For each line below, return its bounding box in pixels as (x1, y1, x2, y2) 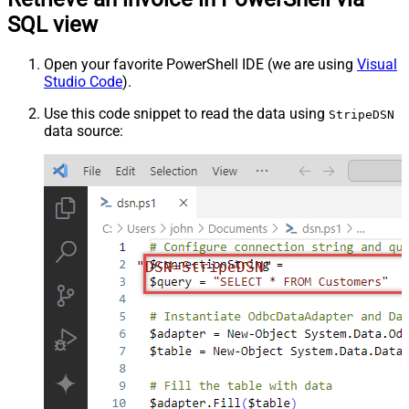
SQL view (7, 11, 98, 37)
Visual (357, 55, 397, 73)
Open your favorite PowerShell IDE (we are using (44, 55, 357, 73)
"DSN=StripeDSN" (136, 258, 274, 277)
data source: (44, 121, 123, 140)
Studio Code (44, 72, 122, 90)
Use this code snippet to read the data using (44, 104, 329, 122)
